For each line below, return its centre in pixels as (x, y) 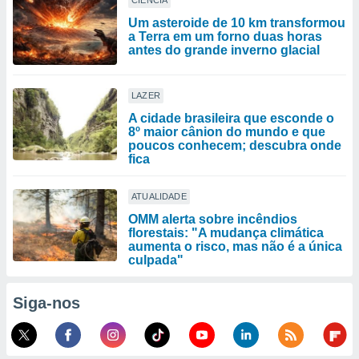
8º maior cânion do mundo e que (227, 132)
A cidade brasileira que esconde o (231, 118)
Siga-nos (46, 303)
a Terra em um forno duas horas (225, 36)
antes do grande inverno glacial (224, 50)
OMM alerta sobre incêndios (213, 219)
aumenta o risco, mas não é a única (235, 246)
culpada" (156, 260)
